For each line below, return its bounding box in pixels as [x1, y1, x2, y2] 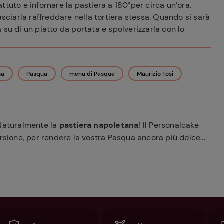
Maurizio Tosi [137, 70, 173, 78]
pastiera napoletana [59, 120, 139, 130]
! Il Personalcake [138, 120, 199, 130]
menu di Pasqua [69, 70, 115, 78]
